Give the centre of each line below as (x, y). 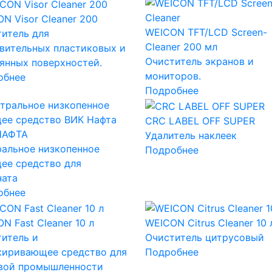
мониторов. (173, 76)
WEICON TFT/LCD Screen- (206, 32)
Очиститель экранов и (199, 61)
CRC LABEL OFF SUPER (200, 121)
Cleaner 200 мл (181, 46)
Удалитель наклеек (191, 135)
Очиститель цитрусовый (204, 237)
